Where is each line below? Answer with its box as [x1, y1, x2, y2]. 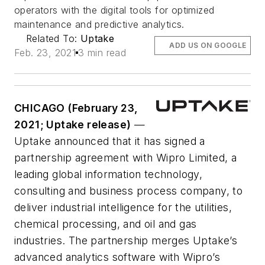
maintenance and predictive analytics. [14, 18, 185, 31]
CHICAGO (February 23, [14, 102, 138, 115]
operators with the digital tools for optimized [14, 4, 215, 17]
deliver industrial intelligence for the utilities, [14, 201, 232, 214]
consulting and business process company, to [14, 185, 243, 198]
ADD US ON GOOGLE [169, 41, 247, 50]
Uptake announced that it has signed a [14, 135, 205, 148]
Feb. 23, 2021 [14, 47, 76, 59]
